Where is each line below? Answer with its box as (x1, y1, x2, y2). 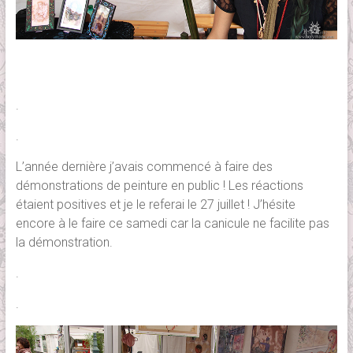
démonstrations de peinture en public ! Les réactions (15, 177, 303, 193)
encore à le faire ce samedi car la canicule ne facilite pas (15, 215, 329, 231)
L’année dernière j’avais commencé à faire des (15, 158, 273, 174)
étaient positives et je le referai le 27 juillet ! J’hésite (15, 196, 295, 212)
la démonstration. (15, 234, 113, 250)
